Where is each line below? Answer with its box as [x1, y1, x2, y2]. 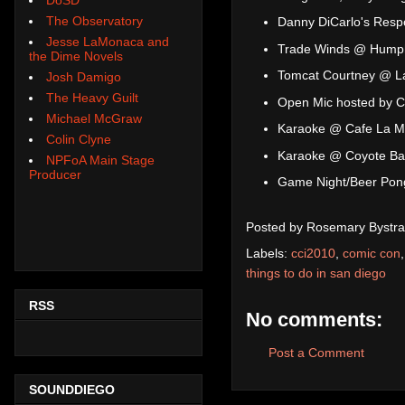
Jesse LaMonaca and [46, 33, 169, 49]
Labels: [246, 245, 291, 260]
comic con [343, 245, 400, 260]
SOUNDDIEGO [29, 382, 115, 398]
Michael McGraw [46, 110, 142, 126]
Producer [29, 166, 81, 182]
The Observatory [46, 13, 143, 28]
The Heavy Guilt [46, 89, 138, 105]
